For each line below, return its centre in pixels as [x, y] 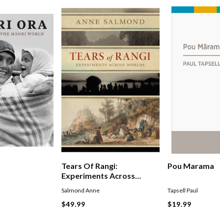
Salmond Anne [81, 191]
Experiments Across [98, 176]
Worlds [75, 186]
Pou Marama [191, 166]
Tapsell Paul [183, 191]
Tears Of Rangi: [90, 166]
